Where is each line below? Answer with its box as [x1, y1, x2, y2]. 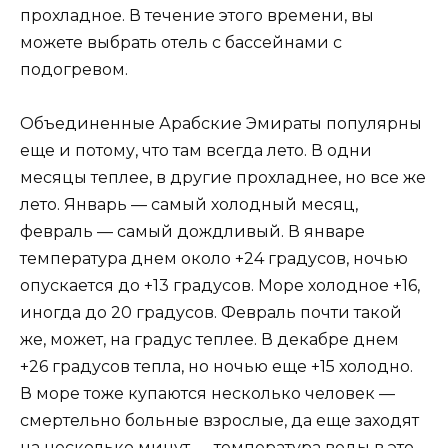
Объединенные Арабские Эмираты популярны [20, 114, 422, 134]
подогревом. [20, 60, 128, 80]
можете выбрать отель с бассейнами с [20, 33, 342, 53]
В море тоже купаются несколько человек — [20, 384, 395, 404]
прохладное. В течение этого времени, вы [20, 6, 374, 26]
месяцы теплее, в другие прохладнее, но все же [20, 168, 426, 188]
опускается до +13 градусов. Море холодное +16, [20, 276, 420, 296]
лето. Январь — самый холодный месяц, [20, 195, 358, 215]
